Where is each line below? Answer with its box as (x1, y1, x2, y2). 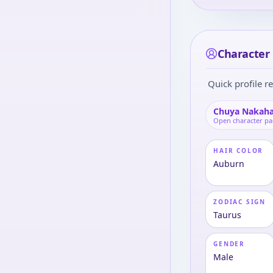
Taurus (213, 209, 242, 221)
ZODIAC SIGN (213, 197, 266, 206)
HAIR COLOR (213, 146, 264, 155)
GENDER (213, 239, 246, 248)
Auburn (213, 158, 245, 169)
